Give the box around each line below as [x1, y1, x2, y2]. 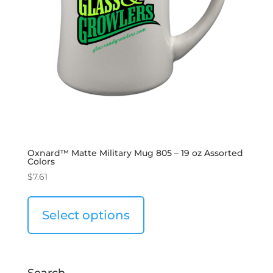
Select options [41, 208, 130, 223]
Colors [27, 156, 55, 168]
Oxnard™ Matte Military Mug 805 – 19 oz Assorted [27, 147, 243, 159]
